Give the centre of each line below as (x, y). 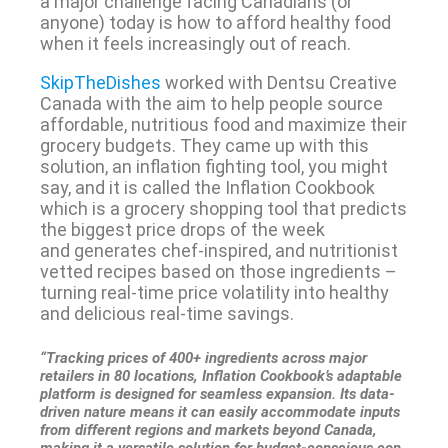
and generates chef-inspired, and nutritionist (218, 251)
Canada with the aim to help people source (211, 104)
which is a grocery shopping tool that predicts (223, 209)
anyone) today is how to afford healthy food (215, 23)
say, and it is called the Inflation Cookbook (207, 188)
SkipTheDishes (102, 83)
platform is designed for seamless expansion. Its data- (217, 394)
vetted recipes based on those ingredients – (218, 272)
